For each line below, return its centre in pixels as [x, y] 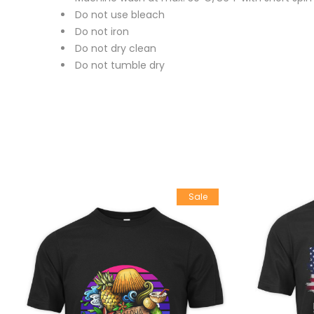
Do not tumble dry [120, 65]
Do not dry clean [116, 48]
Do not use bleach [120, 14]
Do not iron [102, 31]
